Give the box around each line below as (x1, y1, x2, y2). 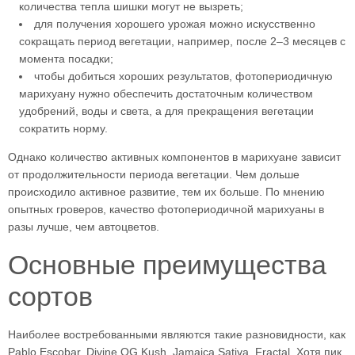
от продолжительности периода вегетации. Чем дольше (8, 168, 300, 181)
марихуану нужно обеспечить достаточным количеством (19, 87, 313, 101)
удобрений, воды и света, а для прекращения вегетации (19, 105, 314, 118)
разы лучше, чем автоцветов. (8, 220, 159, 234)
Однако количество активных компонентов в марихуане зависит (8, 151, 341, 164)
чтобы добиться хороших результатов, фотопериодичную (34, 70, 333, 83)
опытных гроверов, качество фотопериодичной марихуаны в (8, 203, 324, 216)
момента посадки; (19, 52, 113, 66)
